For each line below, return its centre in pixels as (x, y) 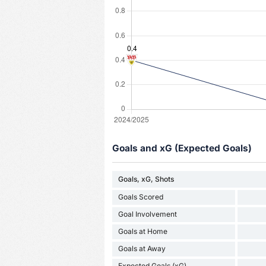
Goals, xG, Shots (146, 179)
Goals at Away (142, 249)
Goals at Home (142, 232)
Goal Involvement (147, 214)
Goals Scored (140, 197)
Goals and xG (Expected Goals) (182, 148)
